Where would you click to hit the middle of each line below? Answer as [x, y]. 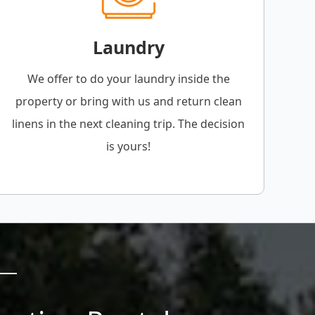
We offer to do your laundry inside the [128, 79]
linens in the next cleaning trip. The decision [129, 124]
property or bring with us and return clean [128, 102]
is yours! [129, 147]
